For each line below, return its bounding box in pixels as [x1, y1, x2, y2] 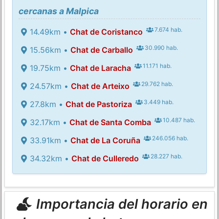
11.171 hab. [141, 62, 172, 69]
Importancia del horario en [32, 195, 208, 212]
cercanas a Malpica [19, 5, 99, 16]
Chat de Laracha [69, 63, 131, 73]
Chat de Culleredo [71, 153, 139, 163]
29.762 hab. [140, 80, 174, 88]
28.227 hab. [149, 152, 183, 160]
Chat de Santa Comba [69, 117, 151, 127]
